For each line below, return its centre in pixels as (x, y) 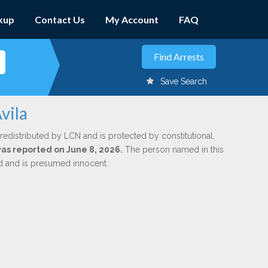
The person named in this (173, 150)
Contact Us (60, 19)
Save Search (184, 81)
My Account (132, 19)
